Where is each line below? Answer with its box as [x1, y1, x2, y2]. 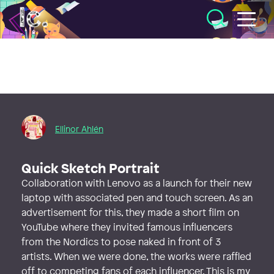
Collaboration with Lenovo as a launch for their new [21, 176, 252, 190]
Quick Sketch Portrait [21, 159, 163, 177]
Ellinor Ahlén [55, 122, 103, 135]
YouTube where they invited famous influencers [21, 220, 232, 234]
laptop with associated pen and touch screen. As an [21, 191, 253, 204]
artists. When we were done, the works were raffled [21, 250, 251, 263]
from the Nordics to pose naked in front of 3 [21, 235, 221, 248]
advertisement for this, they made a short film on [21, 206, 239, 219]
